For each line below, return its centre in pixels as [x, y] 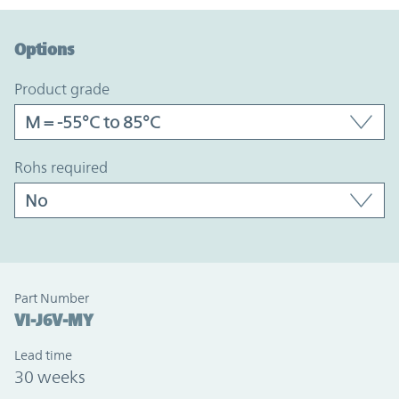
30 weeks [50, 377]
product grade [66, 90]
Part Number [52, 298]
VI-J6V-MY [54, 320]
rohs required [65, 168]
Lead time [43, 355]
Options [44, 49]
